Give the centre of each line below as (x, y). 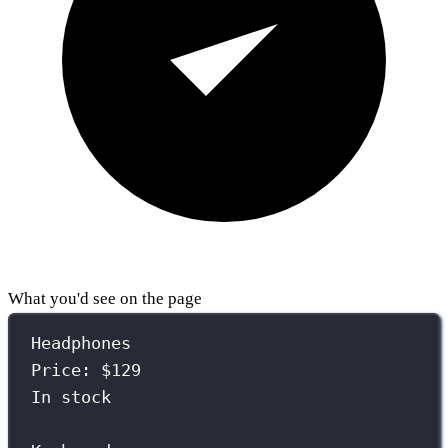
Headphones (81, 343)
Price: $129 (86, 370)
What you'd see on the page (105, 298)
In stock (71, 397)
